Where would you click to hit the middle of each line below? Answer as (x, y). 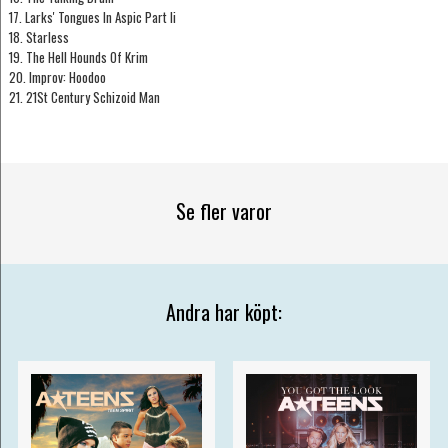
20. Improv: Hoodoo (57, 77)
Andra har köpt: (224, 312)
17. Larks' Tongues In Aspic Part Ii (92, 17)
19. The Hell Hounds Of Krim (78, 57)
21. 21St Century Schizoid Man (84, 97)
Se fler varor (224, 211)
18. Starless (38, 37)
